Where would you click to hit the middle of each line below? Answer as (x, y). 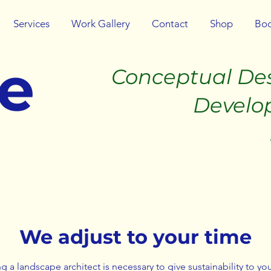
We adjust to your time (135, 237)
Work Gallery (100, 24)
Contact (170, 24)
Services (31, 24)
